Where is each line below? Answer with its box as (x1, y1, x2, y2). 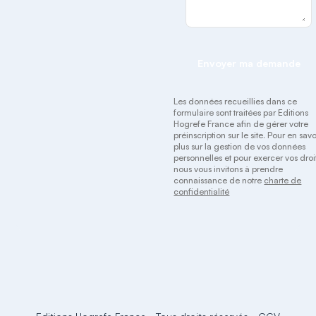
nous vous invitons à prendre (174, 164, 284, 174)
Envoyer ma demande (197, 57, 300, 69)
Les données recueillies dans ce (174, 96, 298, 107)
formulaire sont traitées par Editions (174, 107, 309, 118)
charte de (264, 175, 302, 186)
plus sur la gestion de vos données (174, 141, 306, 152)
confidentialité (174, 186, 230, 197)
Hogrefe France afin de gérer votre (174, 119, 309, 129)
